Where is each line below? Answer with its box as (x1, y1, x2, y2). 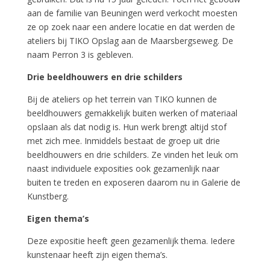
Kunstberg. (27, 190, 69, 202)
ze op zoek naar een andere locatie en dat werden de (27, 21, 235, 33)
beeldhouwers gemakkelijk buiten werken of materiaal (27, 107, 237, 119)
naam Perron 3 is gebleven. (27, 49, 133, 60)
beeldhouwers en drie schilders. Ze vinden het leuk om (27, 149, 238, 160)
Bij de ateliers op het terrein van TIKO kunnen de (27, 93, 217, 105)
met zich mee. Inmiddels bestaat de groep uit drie (27, 135, 220, 146)
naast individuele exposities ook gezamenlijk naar (27, 163, 219, 174)
